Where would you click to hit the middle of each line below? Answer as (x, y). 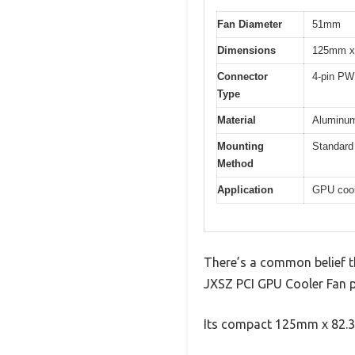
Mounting (240, 147)
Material (237, 120)
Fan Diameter (250, 25)
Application (245, 190)
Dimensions (246, 51)
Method (235, 164)
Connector (242, 77)
